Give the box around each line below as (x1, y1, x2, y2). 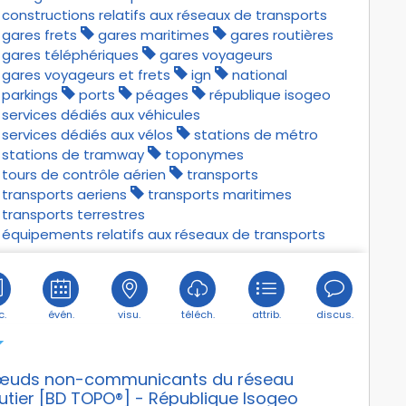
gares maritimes (97, 24, 209, 44)
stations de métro (193, 124, 318, 144)
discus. (315, 306, 353, 322)
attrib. (251, 306, 281, 322)
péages (135, 84, 188, 104)
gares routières (229, 24, 333, 44)
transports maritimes (147, 184, 292, 204)
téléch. (180, 306, 215, 322)
